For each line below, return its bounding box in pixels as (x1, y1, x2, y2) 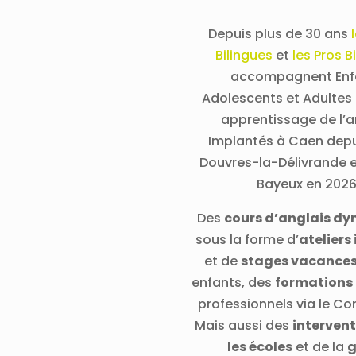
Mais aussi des (195, 315, 293, 335)
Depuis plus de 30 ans (207, 24, 351, 43)
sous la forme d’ (195, 230, 299, 249)
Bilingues (215, 45, 273, 64)
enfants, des (192, 273, 276, 292)
